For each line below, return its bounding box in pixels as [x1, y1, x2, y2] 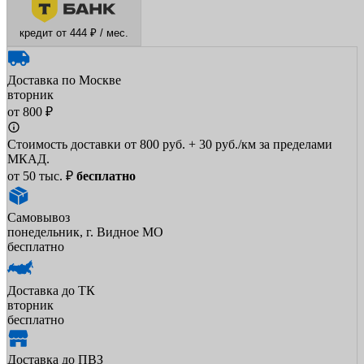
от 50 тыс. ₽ [7, 169, 76, 184]
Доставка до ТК [7, 284, 95, 298]
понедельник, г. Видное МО [7, 225, 163, 240]
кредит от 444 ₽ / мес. [70, 27, 128, 40]
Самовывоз [7, 210, 70, 225]
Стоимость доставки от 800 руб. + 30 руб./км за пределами [7, 137, 332, 152]
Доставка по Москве [7, 73, 121, 88]
